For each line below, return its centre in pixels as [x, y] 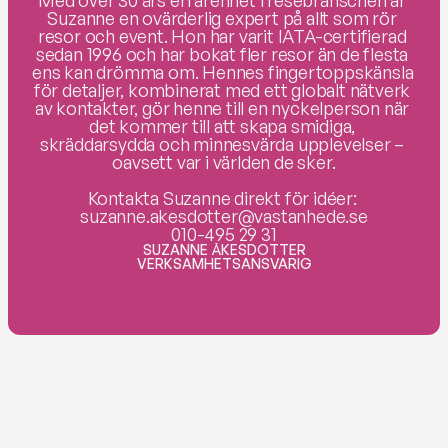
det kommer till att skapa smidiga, [222, 126]
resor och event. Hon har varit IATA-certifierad [222, 36]
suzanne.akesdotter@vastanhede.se [224, 216]
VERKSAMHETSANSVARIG [224, 263]
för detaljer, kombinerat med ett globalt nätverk [222, 90]
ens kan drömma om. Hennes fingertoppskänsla [223, 72]
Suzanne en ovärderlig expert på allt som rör [222, 18]
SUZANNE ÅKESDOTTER [224, 249]
